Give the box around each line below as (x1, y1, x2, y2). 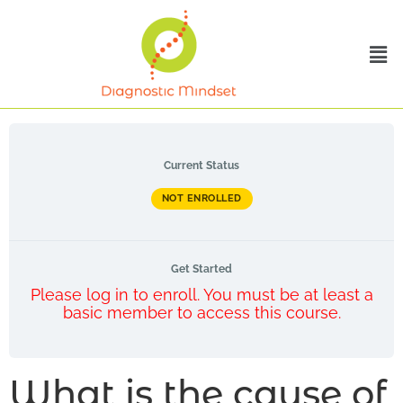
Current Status (164, 159, 239, 172)
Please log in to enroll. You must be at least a (30, 285, 373, 304)
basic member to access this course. (62, 303, 341, 322)
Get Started (171, 263, 232, 275)
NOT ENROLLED (161, 192, 242, 204)
